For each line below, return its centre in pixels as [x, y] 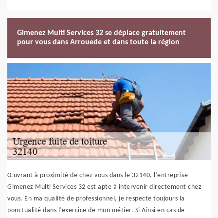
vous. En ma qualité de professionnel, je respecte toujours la [96, 199]
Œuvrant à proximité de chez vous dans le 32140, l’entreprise [98, 175]
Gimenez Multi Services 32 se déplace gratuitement [101, 33]
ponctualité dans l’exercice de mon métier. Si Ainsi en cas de [96, 210]
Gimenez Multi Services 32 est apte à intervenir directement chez [104, 187]
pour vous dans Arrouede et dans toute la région [98, 42]
